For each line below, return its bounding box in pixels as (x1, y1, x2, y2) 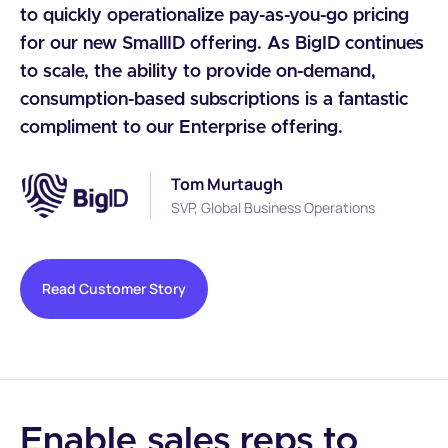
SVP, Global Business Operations (171, 197, 375, 217)
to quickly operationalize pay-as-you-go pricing (20, 6, 409, 25)
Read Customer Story (42, 278, 186, 298)
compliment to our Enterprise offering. (20, 118, 343, 137)
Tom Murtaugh (171, 172, 283, 195)
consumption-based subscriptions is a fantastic (20, 90, 408, 109)
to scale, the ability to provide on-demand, (20, 62, 376, 81)
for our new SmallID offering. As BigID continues (20, 34, 424, 53)
